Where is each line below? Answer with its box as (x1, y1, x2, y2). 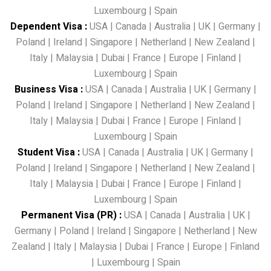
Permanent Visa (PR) (21, 207, 117, 223)
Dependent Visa (10, 19, 82, 34)
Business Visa (15, 82, 78, 97)
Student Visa (18, 145, 75, 160)
